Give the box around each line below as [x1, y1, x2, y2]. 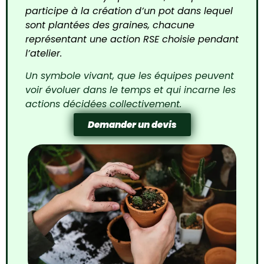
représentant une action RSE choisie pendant [25, 32, 239, 46]
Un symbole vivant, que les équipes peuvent [25, 68, 234, 82]
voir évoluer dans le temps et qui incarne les [25, 82, 236, 97]
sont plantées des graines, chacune [25, 18, 194, 32]
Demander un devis [87, 118, 177, 131]
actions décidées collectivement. [25, 97, 181, 111]
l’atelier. [25, 46, 62, 60]
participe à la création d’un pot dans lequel [25, 4, 233, 18]
